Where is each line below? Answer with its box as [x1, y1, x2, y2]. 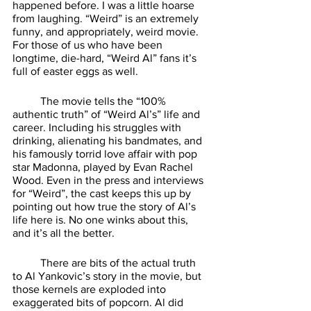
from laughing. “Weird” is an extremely [12, 12, 201, 24]
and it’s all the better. [12, 226, 117, 239]
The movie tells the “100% [12, 94, 40, 107]
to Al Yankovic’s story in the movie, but [12, 269, 204, 282]
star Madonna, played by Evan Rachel [12, 160, 196, 173]
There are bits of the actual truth [12, 256, 40, 269]
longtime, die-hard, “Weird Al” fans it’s [12, 51, 199, 64]
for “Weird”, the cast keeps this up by [12, 187, 194, 199]
